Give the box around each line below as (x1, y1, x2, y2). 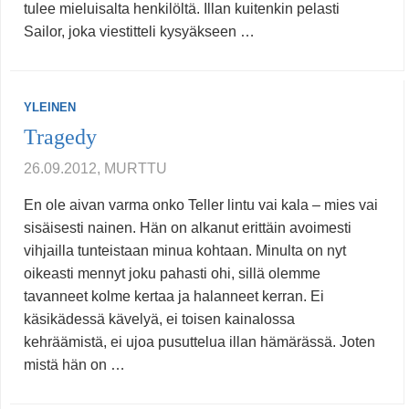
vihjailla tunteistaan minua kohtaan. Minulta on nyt (24, 243, 346, 259)
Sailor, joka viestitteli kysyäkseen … (24, 24, 255, 40)
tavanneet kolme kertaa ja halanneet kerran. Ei (24, 288, 324, 305)
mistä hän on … (24, 357, 125, 373)
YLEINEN (24, 100, 76, 115)
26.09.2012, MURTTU (24, 161, 167, 177)
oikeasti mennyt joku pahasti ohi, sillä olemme (24, 266, 320, 282)
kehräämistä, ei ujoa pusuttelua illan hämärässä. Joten (24, 334, 375, 351)
